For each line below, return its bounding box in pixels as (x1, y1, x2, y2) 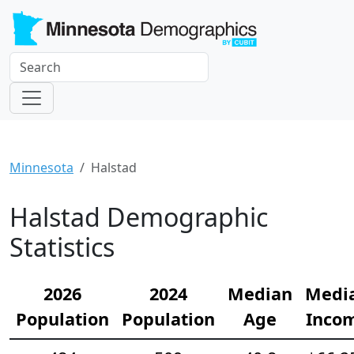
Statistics (9, 230, 115, 265)
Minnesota (9, 159, 73, 177)
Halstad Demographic (9, 200, 268, 235)
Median (228, 282, 292, 306)
